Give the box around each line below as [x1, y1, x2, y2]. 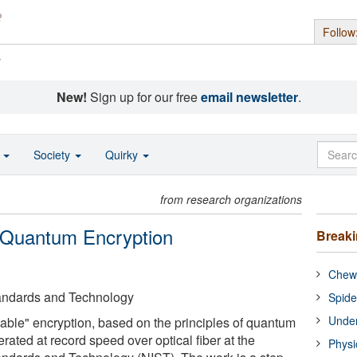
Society [33, 147, 73, 163]
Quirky [105, 147, 141, 163]
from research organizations [160, 191, 303, 207]
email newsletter [200, 88, 298, 106]
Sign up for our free [86, 88, 201, 106]
